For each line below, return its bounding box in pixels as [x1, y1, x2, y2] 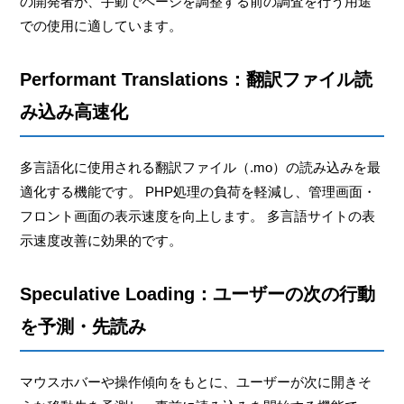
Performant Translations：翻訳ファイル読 [20, 69, 373, 89]
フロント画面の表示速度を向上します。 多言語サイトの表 [20, 207, 376, 224]
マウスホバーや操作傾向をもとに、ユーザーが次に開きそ [20, 373, 372, 390]
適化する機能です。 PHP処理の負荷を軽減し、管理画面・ [20, 183, 377, 199]
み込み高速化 [20, 101, 129, 122]
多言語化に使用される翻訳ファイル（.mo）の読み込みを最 [20, 159, 381, 175]
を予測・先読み [20, 316, 147, 336]
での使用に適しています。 [20, 17, 183, 33]
